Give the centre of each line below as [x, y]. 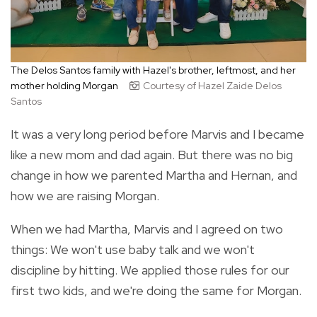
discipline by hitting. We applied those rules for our [150, 270]
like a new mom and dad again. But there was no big [152, 155]
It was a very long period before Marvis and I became [157, 134]
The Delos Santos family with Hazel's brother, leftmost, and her [153, 70]
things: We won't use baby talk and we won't [133, 250]
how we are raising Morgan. [85, 196]
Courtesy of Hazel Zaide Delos [212, 86]
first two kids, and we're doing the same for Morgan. [156, 291]
